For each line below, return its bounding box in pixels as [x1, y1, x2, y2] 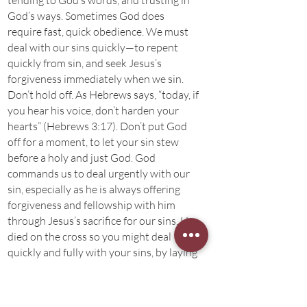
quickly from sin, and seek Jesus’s [8, 56, 162, 70]
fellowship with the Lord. [8, 277, 123, 291]
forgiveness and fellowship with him [8, 198, 175, 212]
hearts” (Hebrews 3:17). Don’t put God [8, 119, 187, 133]
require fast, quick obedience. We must [8, 25, 188, 38]
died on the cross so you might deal [8, 230, 171, 243]
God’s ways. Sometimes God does [8, 9, 164, 23]
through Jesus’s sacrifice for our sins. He [8, 214, 194, 228]
